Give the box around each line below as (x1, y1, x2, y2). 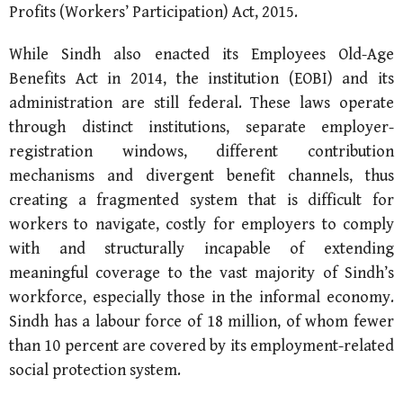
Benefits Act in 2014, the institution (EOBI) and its (9, 68, 394, 88)
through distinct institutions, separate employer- (9, 117, 394, 137)
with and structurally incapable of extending (9, 238, 394, 258)
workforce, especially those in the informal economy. (9, 287, 394, 307)
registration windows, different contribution (9, 141, 394, 161)
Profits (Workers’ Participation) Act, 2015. (9, 2, 298, 22)
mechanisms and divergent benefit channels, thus (9, 166, 394, 185)
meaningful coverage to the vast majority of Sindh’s (9, 263, 394, 282)
